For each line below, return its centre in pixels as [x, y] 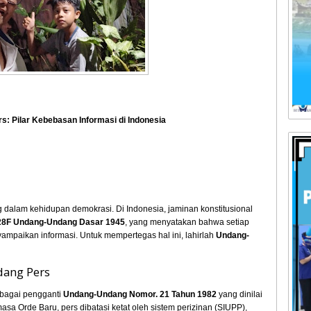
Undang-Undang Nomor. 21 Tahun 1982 [140, 294]
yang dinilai [240, 294]
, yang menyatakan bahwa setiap [187, 222]
